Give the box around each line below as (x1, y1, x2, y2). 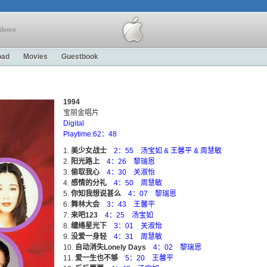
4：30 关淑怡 (107, 168, 155, 176)
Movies (23, 52, 48, 61)
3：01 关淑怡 (114, 222, 162, 230)
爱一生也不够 (75, 254, 118, 262)
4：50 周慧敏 (114, 179, 162, 187)
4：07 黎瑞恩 (128, 190, 176, 198)
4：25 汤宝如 (105, 211, 153, 219)
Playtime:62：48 (63, 130, 117, 138)
